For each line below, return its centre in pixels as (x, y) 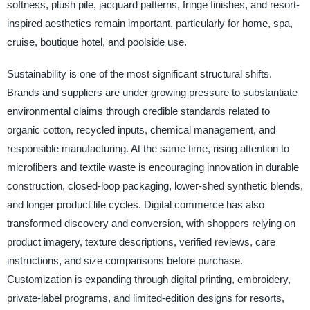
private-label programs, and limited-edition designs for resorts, (145, 298)
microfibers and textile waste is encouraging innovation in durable (153, 167)
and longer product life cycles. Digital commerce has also (135, 204)
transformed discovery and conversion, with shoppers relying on (151, 223)
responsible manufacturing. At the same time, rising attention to (148, 148)
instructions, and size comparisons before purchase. (125, 260)
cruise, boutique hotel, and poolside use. (97, 42)
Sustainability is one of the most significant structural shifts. (139, 73)
